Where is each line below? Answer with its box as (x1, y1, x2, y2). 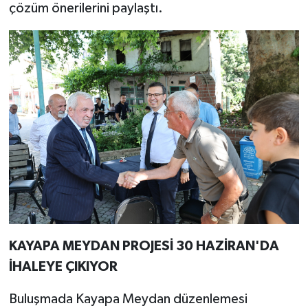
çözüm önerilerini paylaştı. (8, 1, 163, 16)
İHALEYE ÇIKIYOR (8, 259, 118, 274)
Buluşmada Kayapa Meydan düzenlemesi (8, 291, 247, 306)
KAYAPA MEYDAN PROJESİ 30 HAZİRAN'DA (8, 239, 279, 253)
